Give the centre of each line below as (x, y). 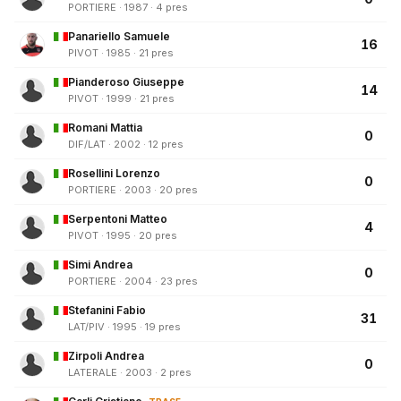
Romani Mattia (105, 128)
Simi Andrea (100, 265)
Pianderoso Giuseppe (126, 82)
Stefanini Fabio (107, 311)
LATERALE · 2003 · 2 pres (130, 373)
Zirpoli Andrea (106, 356)
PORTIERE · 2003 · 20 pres (133, 190)
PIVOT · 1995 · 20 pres (123, 236)
